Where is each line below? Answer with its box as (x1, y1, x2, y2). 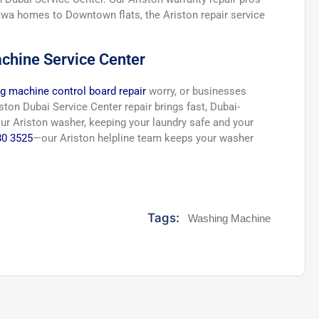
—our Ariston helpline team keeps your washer (33, 131, 253, 145)
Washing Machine (188, 212, 271, 225)
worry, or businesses (146, 84, 246, 98)
